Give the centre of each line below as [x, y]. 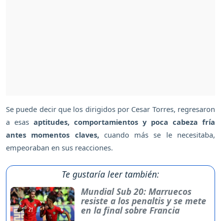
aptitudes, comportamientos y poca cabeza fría [124, 122]
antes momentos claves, [55, 135]
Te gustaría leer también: [110, 174]
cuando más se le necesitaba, [160, 135]
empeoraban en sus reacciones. [59, 148]
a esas [20, 122]
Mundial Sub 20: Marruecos [136, 192]
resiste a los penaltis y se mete [143, 201]
